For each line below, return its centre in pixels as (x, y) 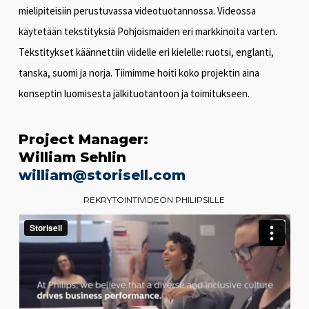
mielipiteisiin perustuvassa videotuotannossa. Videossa (137, 11)
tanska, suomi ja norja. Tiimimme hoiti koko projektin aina (139, 73)
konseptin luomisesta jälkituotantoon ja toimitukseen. (134, 93)
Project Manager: (83, 139)
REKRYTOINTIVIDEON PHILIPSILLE (154, 200)
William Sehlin (72, 157)
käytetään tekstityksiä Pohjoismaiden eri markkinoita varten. (148, 31)
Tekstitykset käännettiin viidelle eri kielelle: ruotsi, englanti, (146, 52)
